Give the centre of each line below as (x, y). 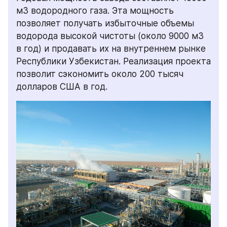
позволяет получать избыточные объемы (105, 23)
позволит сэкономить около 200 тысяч (100, 74)
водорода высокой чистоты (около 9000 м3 (110, 36)
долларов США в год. (62, 86)
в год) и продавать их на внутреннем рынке (111, 48)
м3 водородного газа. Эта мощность (95, 10)
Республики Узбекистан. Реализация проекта (113, 61)
